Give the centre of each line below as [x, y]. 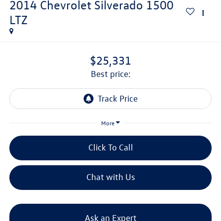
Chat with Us [110, 177]
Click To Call [110, 147]
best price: [113, 74]
